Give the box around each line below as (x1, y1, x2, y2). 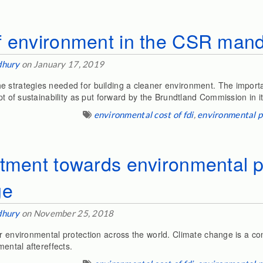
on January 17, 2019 (19, 59, 104, 69)
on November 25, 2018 (19, 208, 114, 218)
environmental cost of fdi (93, 109, 194, 120)
